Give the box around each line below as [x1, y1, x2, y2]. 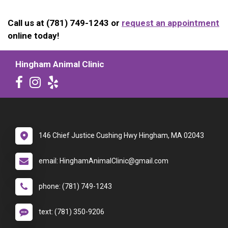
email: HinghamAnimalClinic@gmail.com [39, 157, 168, 165]
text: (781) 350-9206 [39, 208, 104, 216]
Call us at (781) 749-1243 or [8, 18, 122, 28]
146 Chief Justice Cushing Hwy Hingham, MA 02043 [39, 131, 204, 140]
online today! [8, 31, 60, 41]
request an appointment [122, 18, 219, 28]
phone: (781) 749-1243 [39, 182, 112, 191]
